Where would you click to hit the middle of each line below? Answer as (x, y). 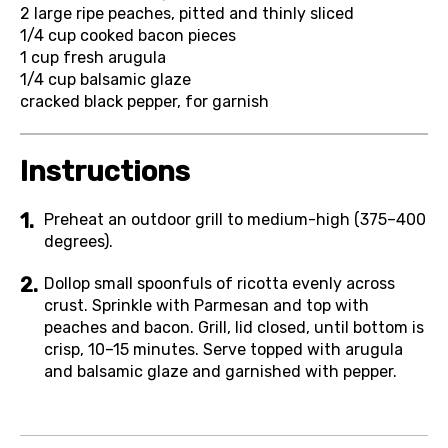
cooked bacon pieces (158, 35)
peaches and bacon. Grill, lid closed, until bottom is (234, 327)
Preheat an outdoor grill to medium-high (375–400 (235, 219)
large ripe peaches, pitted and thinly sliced (194, 13)
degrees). (78, 241)
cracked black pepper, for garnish (144, 101)
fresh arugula (114, 57)
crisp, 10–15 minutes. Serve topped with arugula (223, 349)
